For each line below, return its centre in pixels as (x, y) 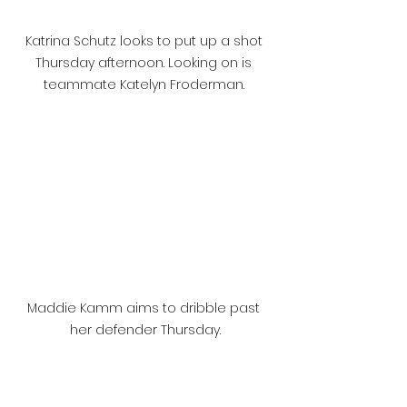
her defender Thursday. (145, 329)
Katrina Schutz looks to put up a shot (145, 41)
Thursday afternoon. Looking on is (145, 63)
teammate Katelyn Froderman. (145, 85)
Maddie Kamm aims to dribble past (145, 308)
